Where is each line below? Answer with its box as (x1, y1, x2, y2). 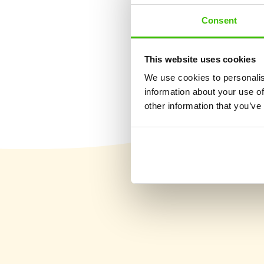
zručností (160, 37, 199, 48)
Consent (202, 15, 237, 26)
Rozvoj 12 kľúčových (160, 23, 247, 34)
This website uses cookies (144, 54, 256, 64)
